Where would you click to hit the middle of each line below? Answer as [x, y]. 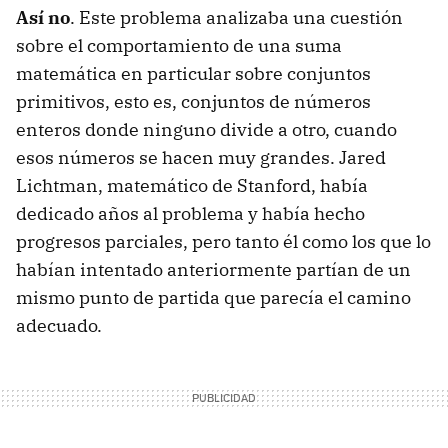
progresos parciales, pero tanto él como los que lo [223, 242]
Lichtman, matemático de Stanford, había [192, 186]
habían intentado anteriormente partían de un [213, 270]
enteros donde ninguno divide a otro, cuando [206, 130]
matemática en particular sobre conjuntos [193, 74]
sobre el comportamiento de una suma [179, 46]
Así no [43, 18]
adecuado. [61, 326]
